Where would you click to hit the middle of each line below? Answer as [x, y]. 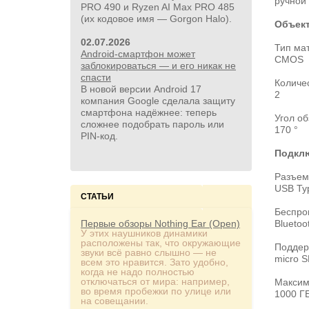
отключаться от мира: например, [155, 281]
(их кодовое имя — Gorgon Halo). [156, 19]
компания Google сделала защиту [158, 101]
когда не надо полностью [138, 272]
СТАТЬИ [97, 197]
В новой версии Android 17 [141, 89]
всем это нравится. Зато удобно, [154, 262]
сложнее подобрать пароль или [152, 124]
